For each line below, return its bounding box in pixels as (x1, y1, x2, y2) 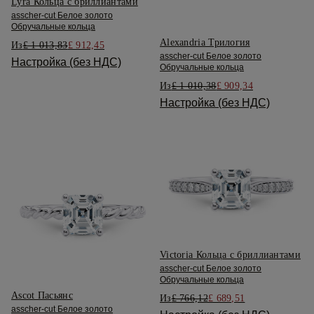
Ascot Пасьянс (11, 290, 73, 301)
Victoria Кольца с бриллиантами (159, 250, 301, 261)
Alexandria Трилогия (159, 37, 250, 48)
